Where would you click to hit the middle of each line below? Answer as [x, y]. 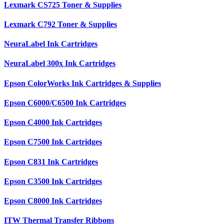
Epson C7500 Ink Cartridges [53, 142]
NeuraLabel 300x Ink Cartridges [60, 63]
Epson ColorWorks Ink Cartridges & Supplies [82, 83]
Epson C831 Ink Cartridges [51, 161]
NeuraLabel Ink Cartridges [51, 44]
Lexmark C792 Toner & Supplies [60, 24]
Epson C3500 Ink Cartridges [53, 181]
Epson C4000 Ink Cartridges [53, 122]
